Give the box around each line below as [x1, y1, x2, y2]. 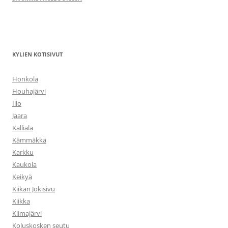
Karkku [12, 148, 34, 157]
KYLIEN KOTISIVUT [12, 50, 63, 59]
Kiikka [12, 196, 30, 206]
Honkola [12, 74, 38, 84]
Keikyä [12, 172, 32, 182]
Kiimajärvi [12, 209, 42, 218]
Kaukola [12, 160, 37, 169]
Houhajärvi [12, 87, 46, 96]
